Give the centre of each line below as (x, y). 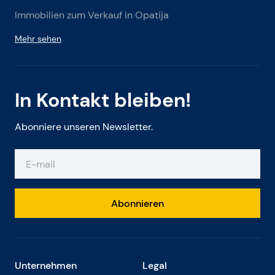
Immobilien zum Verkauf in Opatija (92, 15)
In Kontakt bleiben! (103, 100)
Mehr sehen (38, 39)
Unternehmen (46, 265)
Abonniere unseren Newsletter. (84, 127)
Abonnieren (137, 203)
